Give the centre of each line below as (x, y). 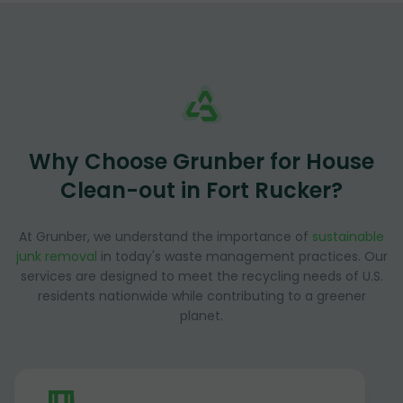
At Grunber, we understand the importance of (166, 237)
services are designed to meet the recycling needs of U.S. (201, 277)
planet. (201, 316)
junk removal (56, 257)
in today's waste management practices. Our (242, 257)
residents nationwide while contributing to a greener (201, 296)
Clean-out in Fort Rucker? (201, 191)
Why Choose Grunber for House (201, 162)
